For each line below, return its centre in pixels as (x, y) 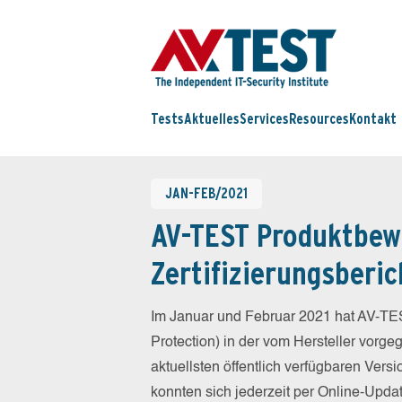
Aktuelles (212, 119)
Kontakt (373, 119)
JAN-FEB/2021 (206, 193)
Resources (319, 119)
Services (264, 119)
